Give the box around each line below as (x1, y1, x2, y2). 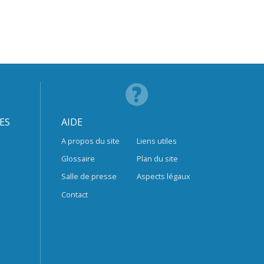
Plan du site (137, 153, 179, 164)
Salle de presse (61, 171, 117, 182)
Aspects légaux (137, 171, 191, 182)
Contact (61, 189, 88, 200)
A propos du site (61, 136, 120, 147)
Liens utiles (137, 136, 177, 147)
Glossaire (61, 153, 95, 164)
